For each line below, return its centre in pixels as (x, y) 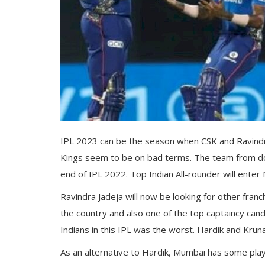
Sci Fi (22, 73)
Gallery (26, 22)
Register (30, 124)
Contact (28, 47)
